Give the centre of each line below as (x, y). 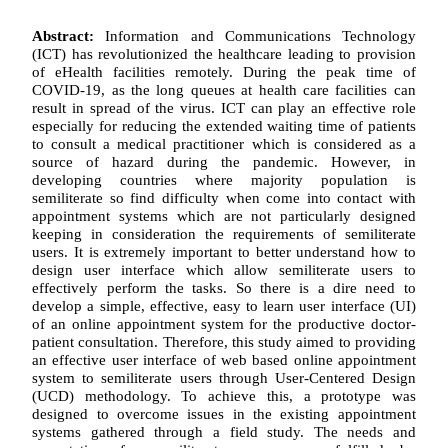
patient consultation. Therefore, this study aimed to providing (224, 341)
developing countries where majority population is (224, 179)
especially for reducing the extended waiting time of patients (224, 125)
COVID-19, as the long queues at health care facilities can (224, 89)
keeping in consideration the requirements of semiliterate (224, 233)
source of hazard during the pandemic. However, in (224, 161)
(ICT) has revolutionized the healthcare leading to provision (224, 53)
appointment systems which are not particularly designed (224, 215)
